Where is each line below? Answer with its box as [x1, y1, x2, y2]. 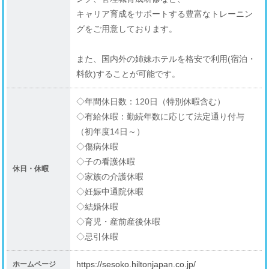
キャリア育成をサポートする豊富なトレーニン [76, 9, 253, 19]
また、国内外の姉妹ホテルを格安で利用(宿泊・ [76, 54, 256, 64]
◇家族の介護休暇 [76, 172, 144, 181]
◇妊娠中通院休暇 [76, 187, 144, 196]
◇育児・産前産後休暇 [76, 217, 161, 226]
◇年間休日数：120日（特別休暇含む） [76, 97, 226, 106]
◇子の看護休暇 [76, 157, 136, 166]
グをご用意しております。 [76, 24, 178, 34]
